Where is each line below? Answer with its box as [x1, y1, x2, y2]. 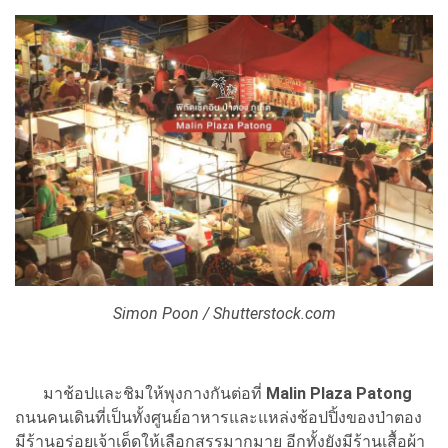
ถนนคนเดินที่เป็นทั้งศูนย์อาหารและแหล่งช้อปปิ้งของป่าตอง [15, 407, 422, 427]
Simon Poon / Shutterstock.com [112, 303, 336, 323]
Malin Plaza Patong [266, 383, 412, 403]
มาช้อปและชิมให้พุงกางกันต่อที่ [15, 383, 266, 403]
